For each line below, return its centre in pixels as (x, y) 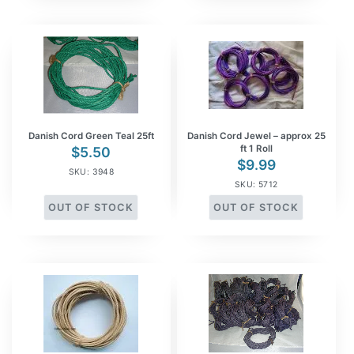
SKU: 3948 (91, 172)
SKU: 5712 (256, 185)
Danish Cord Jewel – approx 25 (256, 136)
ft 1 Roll (256, 149)
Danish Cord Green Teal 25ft (91, 136)
